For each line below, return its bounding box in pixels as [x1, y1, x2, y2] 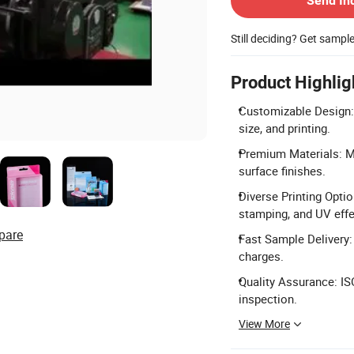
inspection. [239, 291, 297, 307]
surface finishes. [239, 163, 326, 179]
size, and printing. [239, 120, 330, 137]
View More [239, 316, 290, 332]
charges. [239, 248, 284, 265]
